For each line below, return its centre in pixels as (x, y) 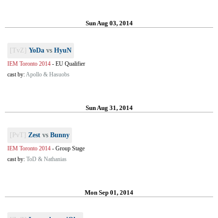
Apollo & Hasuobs (48, 74)
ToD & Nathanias (46, 159)
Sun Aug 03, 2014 (109, 23)
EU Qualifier (70, 64)
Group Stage (70, 148)
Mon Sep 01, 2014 (109, 192)
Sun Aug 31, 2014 (109, 108)
